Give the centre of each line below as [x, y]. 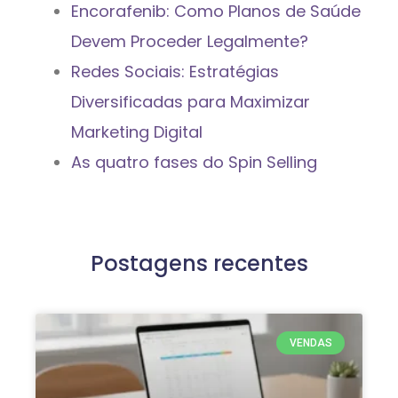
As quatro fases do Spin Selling [194, 162]
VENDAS [310, 343]
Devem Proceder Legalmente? [190, 41]
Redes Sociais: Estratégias [175, 71]
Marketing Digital [137, 131]
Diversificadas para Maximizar [191, 101]
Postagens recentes [199, 263]
